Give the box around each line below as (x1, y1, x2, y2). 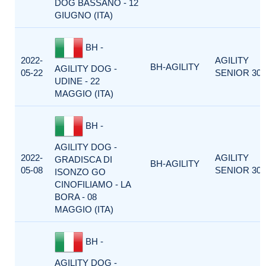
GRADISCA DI (55, 154, 112, 164)
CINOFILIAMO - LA (55, 179, 131, 189)
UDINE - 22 (55, 76, 100, 86)
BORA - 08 (55, 192, 97, 202)
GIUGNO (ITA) (55, 10, 113, 20)
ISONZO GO (55, 167, 106, 177)
